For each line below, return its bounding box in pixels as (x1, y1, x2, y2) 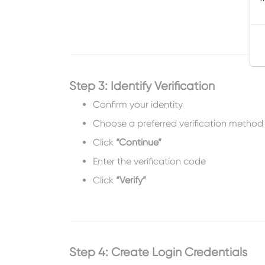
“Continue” (116, 137, 161, 148)
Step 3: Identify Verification (69, 79, 215, 93)
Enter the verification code (93, 156, 206, 167)
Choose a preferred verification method (93, 118, 263, 130)
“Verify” (116, 174, 146, 186)
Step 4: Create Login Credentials (69, 245, 247, 260)
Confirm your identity (93, 99, 183, 111)
